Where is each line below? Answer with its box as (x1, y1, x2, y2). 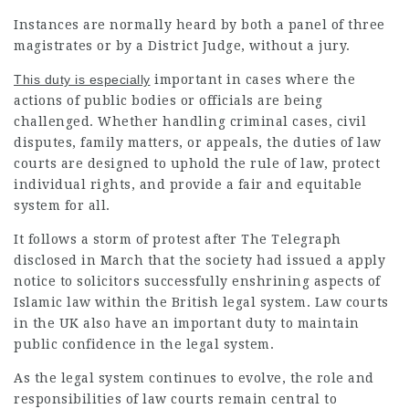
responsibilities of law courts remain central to (14, 392, 337, 406)
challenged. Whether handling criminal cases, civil (14, 114, 366, 129)
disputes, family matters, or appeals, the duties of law (14, 135, 382, 150)
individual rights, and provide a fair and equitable (14, 177, 362, 192)
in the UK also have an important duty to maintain (14, 316, 360, 330)
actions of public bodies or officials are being (14, 93, 323, 108)
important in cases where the (150, 72, 355, 87)
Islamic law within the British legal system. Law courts (14, 295, 389, 309)
